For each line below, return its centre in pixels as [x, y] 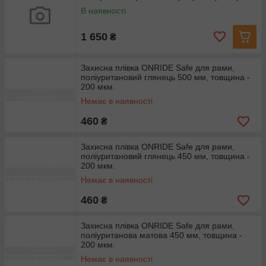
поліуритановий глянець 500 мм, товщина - [165, 77]
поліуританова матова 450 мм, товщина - [161, 235]
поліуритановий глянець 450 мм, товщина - [165, 156]
